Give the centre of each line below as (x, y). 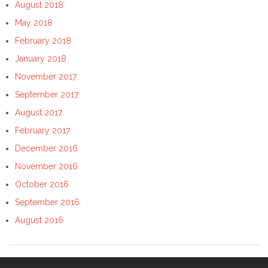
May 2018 (34, 23)
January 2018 (41, 59)
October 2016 (42, 185)
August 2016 (39, 220)
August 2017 (39, 113)
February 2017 (42, 131)
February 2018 (43, 41)
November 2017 (46, 77)
